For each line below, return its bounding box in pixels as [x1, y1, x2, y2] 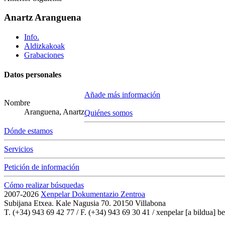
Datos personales [4, 70, 61, 79]
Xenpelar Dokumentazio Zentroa [41, 189, 145, 198]
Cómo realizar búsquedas [4, 180, 84, 189]
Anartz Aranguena [4, 12, 81, 23]
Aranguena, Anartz [24, 107, 84, 116]
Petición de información [4, 162, 79, 171]
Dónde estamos [4, 126, 53, 135]
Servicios [4, 144, 33, 153]
